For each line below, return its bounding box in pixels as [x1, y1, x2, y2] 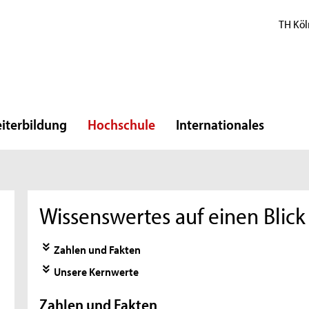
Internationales [176, 115, 264, 133]
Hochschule [88, 115, 155, 133]
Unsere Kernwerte [54, 263, 139, 279]
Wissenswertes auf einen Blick [39, 201, 306, 231]
